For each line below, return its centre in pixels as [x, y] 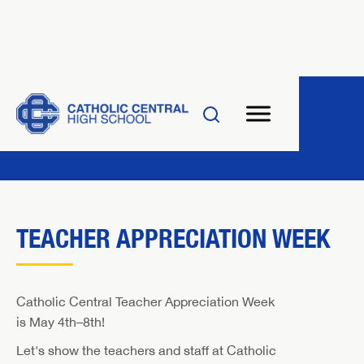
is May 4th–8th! [61, 322]
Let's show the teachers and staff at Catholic [146, 350]
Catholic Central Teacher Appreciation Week [145, 301]
